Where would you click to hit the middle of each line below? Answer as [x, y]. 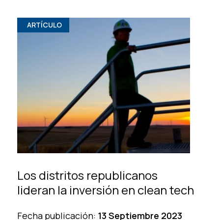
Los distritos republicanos [87, 175]
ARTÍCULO [44, 25]
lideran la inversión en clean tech [105, 190]
